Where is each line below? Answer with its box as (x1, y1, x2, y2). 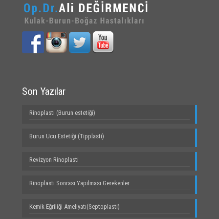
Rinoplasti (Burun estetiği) (29, 109, 95, 117)
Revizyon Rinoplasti (29, 156, 79, 164)
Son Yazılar (22, 86, 66, 98)
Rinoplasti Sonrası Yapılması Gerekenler (29, 179, 130, 187)
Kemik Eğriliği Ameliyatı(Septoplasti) (29, 203, 120, 211)
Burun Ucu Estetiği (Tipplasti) (29, 132, 104, 140)
